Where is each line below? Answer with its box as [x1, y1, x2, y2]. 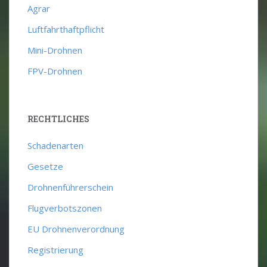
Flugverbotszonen [27, 201, 102, 214]
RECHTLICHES [27, 113, 89, 125]
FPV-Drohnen [27, 64, 82, 77]
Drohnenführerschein [27, 181, 113, 193]
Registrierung [27, 243, 83, 256]
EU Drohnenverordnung [27, 222, 125, 235]
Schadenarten [27, 139, 83, 151]
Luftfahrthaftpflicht [27, 23, 104, 35]
